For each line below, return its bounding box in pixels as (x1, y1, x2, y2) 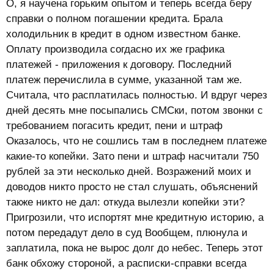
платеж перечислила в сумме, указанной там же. (6, 73, 242, 86)
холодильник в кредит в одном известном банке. (6, 28, 241, 40)
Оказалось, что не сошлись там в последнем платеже (6, 135, 267, 147)
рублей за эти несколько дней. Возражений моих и (6, 165, 251, 177)
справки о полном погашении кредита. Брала (6, 12, 223, 24)
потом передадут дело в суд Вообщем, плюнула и (6, 226, 248, 239)
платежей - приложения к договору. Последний (6, 58, 232, 70)
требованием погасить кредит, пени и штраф (6, 119, 223, 131)
